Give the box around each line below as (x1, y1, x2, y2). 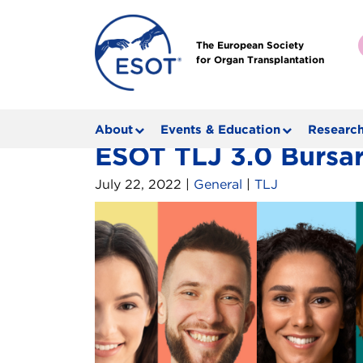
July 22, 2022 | (95, 177, 194, 192)
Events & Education (160, 122, 280, 137)
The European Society (196, 38, 304, 51)
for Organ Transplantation (196, 53, 324, 66)
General (194, 177, 242, 192)
